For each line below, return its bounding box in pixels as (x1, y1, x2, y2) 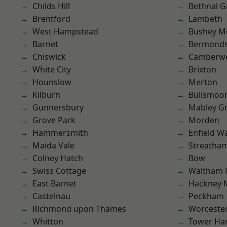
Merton (188, 77, 217, 88)
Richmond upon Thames (32, 203, 126, 214)
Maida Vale (32, 140, 74, 151)
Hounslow (32, 77, 71, 88)
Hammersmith (32, 127, 88, 138)
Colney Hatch (32, 153, 83, 164)
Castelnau (32, 191, 70, 202)
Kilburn (32, 89, 60, 100)
